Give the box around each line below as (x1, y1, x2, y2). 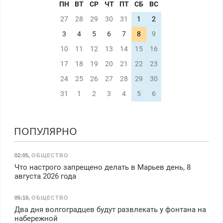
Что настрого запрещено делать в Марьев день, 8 (14, 162, 191, 172)
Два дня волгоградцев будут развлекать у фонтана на (14, 205, 206, 215)
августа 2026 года (14, 171, 76, 181)
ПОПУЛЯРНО (13, 124, 77, 138)
